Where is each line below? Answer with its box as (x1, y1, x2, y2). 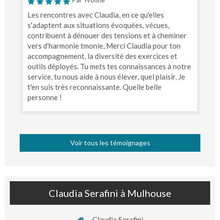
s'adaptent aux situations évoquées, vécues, (27, 21, 169, 30)
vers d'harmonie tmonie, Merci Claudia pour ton (27, 41, 181, 51)
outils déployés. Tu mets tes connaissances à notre (27, 62, 191, 71)
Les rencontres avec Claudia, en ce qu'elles (27, 10, 164, 20)
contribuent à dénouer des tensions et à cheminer (27, 31, 187, 40)
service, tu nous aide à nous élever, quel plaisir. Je (27, 72, 185, 82)
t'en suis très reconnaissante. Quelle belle (27, 82, 162, 92)
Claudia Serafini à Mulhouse (49, 187, 171, 199)
